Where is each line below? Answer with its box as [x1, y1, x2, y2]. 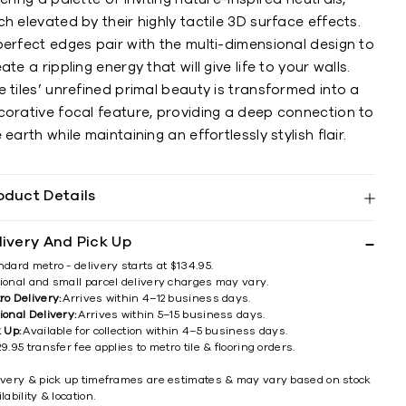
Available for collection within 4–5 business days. [23, 325, 288, 336]
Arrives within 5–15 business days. [78, 309, 266, 320]
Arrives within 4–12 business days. [63, 293, 251, 304]
